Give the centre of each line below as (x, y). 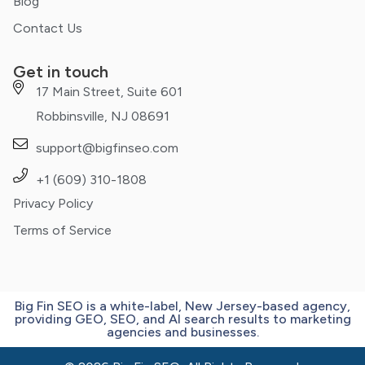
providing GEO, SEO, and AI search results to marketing (182, 319)
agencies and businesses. (182, 332)
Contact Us (48, 29)
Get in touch (61, 72)
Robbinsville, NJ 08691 (102, 117)
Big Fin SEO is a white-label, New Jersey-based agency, (182, 306)
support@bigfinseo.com (107, 148)
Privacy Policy (53, 204)
